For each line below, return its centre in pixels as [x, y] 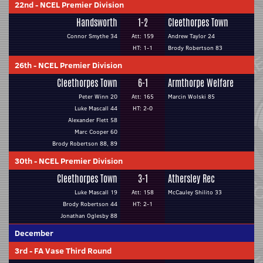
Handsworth [97, 23]
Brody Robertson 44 [90, 204]
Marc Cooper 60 [96, 132]
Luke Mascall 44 [96, 108]
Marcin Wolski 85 [191, 97]
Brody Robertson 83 [195, 48]
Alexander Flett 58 [93, 120]
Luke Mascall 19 [96, 192]
